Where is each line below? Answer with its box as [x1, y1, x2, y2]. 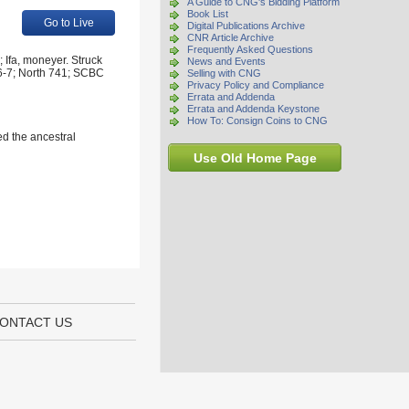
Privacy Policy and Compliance [187, 79, 324, 90]
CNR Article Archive [187, 32, 274, 43]
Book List [187, 8, 228, 19]
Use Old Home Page [193, 151, 317, 165]
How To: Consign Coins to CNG [187, 115, 328, 126]
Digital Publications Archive [187, 20, 305, 31]
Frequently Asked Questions [187, 44, 313, 55]
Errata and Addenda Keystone [187, 103, 320, 114]
